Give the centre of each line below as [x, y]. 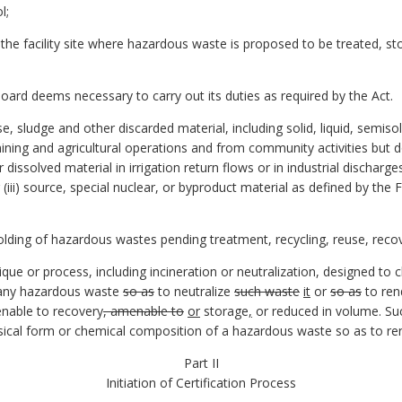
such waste [267, 291]
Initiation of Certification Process [201, 382]
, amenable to [144, 310]
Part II [201, 363]
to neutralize [194, 291]
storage [224, 310]
